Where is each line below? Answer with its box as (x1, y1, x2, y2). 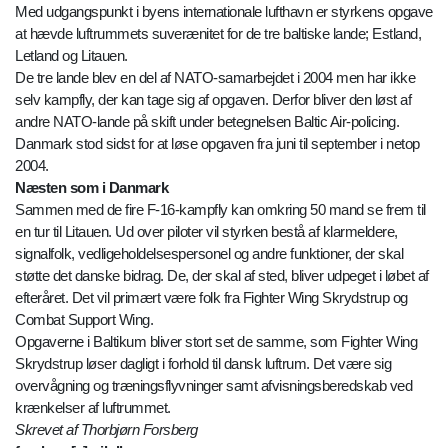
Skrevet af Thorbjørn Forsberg (15, 421, 198, 439)
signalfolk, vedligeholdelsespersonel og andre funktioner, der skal (15, 245, 403, 263)
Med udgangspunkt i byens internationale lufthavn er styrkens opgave (15, 3, 433, 21)
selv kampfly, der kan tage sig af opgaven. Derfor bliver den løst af (15, 91, 411, 109)
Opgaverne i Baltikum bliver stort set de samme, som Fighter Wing (15, 333, 417, 351)
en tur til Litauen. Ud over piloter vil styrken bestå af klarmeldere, (15, 223, 398, 241)
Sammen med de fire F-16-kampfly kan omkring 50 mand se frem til (15, 201, 426, 219)
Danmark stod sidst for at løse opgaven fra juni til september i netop (15, 135, 420, 153)
